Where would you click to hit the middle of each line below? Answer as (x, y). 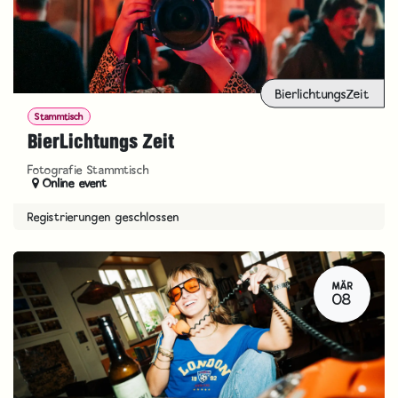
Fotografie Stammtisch (88, 169)
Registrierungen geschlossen (103, 216)
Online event (76, 183)
